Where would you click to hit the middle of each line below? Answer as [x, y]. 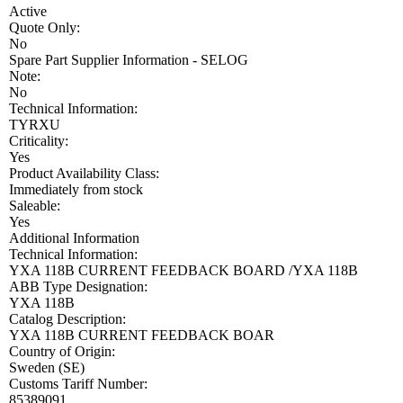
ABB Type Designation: [78, 286]
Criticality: [39, 140]
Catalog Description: [67, 318]
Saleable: [35, 205]
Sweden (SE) [47, 367]
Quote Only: [45, 27]
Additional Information [74, 237]
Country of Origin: [62, 351]
